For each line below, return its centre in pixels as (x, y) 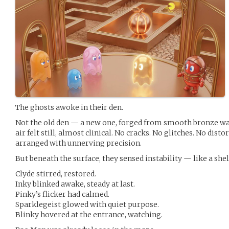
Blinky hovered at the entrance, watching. (89, 214)
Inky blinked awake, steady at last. (75, 184)
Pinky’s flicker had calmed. (62, 194)
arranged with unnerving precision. (78, 143)
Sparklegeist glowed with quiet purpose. (87, 204)
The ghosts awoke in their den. (69, 107)
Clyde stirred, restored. (56, 174)
